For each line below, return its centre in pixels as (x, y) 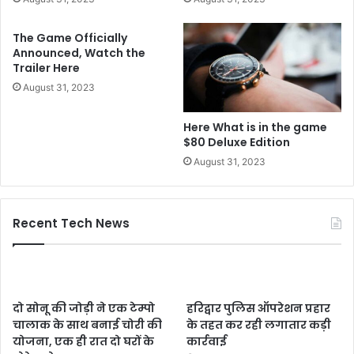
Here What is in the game (255, 127)
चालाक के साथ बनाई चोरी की (87, 324)
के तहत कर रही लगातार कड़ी (259, 324)
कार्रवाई (207, 341)
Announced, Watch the (79, 53)
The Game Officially (70, 38)
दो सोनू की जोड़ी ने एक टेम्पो (84, 308)
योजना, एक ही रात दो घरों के (83, 341)
